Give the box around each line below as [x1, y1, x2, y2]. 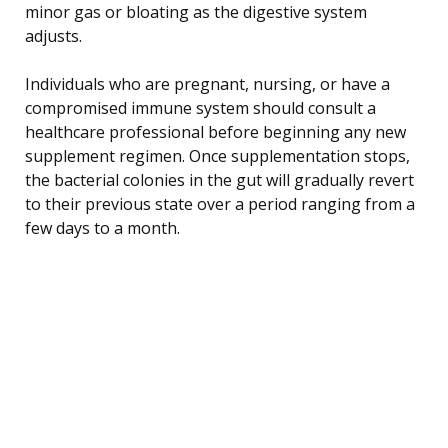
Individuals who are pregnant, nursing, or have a [25, 72, 390, 95]
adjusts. [25, 24, 82, 47]
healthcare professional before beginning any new [25, 120, 406, 143]
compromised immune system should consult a [25, 96, 376, 119]
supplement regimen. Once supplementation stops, [25, 144, 410, 167]
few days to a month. [25, 216, 180, 239]
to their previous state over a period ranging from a [25, 192, 415, 215]
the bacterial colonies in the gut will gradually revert [25, 168, 414, 191]
